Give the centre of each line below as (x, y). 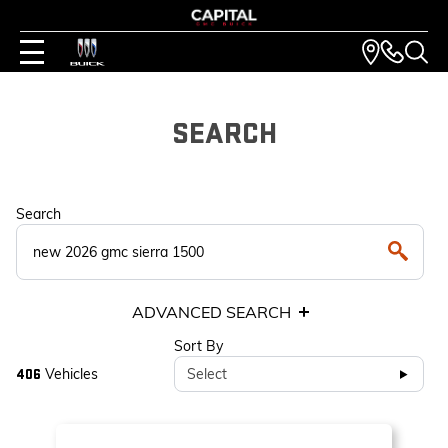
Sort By (198, 346)
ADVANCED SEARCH (211, 312)
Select (207, 374)
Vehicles (69, 373)
